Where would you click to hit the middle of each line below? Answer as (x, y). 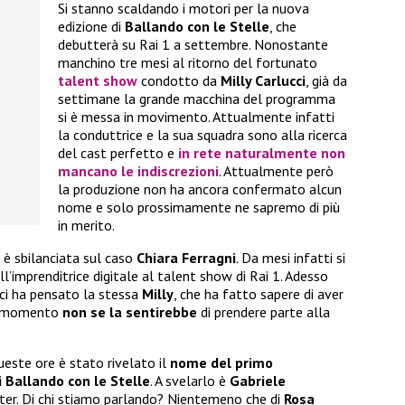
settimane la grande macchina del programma (197, 99)
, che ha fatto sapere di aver (259, 294)
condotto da (179, 81)
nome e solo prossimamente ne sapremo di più (199, 207)
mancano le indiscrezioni (138, 171)
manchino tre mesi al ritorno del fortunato (188, 63)
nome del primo (221, 363)
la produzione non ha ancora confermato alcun (200, 189)
